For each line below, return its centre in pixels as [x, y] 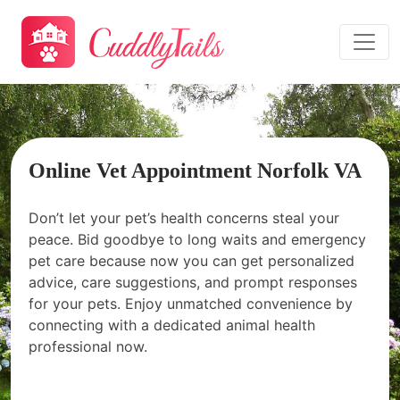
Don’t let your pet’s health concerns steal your [184, 218]
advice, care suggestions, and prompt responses [193, 282]
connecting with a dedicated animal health [172, 325]
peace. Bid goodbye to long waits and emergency [197, 239]
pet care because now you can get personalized [192, 261]
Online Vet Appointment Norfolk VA [195, 171]
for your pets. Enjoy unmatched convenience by [191, 304]
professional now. [88, 346]
